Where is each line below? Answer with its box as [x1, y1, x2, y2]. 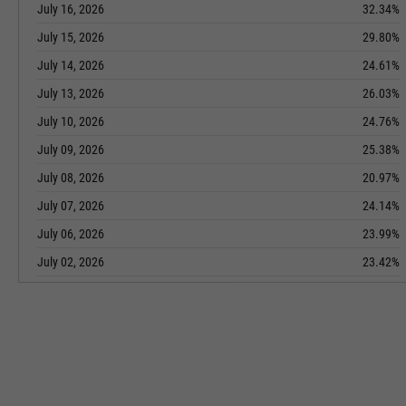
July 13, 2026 [37, 86, 104, 101]
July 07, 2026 [37, 198, 104, 213]
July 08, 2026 [37, 170, 104, 185]
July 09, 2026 [37, 142, 104, 157]
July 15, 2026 [37, 30, 104, 44]
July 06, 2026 [37, 227, 104, 241]
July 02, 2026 [37, 255, 104, 269]
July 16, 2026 [37, 2, 104, 16]
